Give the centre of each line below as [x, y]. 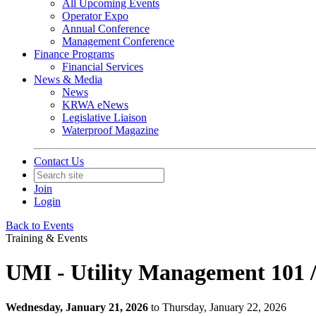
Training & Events [47, 238]
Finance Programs [74, 54]
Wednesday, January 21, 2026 [77, 307]
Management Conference [118, 41]
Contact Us [59, 161]
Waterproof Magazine [110, 130]
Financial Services [103, 67]
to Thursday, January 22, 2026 [219, 307]
